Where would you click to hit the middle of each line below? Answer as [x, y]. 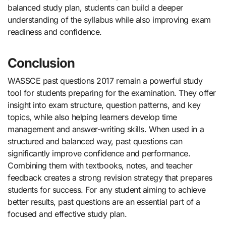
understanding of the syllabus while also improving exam [109, 19]
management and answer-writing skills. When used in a [106, 129]
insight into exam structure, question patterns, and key [104, 105]
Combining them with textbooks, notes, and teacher [100, 166]
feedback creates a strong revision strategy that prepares [110, 178]
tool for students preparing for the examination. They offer [112, 93]
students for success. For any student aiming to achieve [107, 190]
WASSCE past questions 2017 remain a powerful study [105, 81]
